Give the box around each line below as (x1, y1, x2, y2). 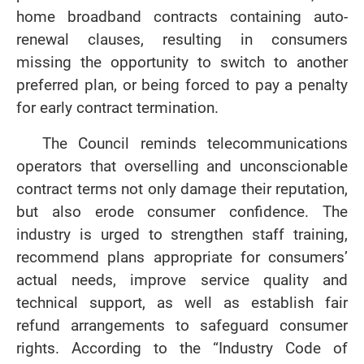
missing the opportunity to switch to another (16, 51, 348, 73)
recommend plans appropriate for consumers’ (16, 246, 348, 268)
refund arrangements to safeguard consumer (16, 314, 348, 336)
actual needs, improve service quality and (16, 269, 348, 291)
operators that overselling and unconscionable (16, 155, 348, 177)
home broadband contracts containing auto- (16, 6, 348, 28)
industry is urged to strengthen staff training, (16, 223, 348, 245)
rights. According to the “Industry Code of (16, 337, 348, 359)
